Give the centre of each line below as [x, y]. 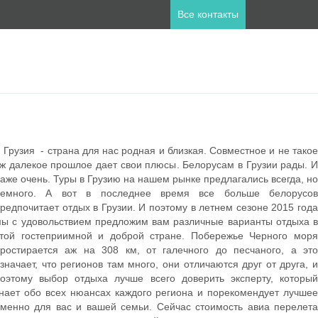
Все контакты [208, 14]
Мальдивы [93, 173]
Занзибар [91, 133]
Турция [85, 193]
